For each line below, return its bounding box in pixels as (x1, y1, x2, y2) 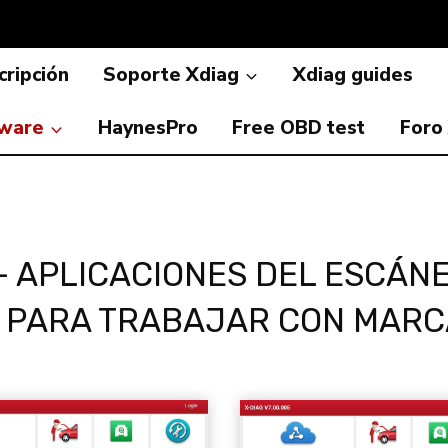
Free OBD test (232, 114, 366, 141)
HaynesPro (97, 114, 198, 141)
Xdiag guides (292, 61, 413, 88)
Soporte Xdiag (103, 61, 240, 88)
